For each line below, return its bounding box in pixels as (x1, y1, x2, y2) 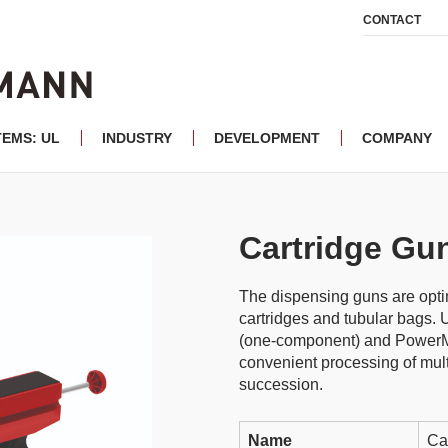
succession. (239, 376, 323, 393)
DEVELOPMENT (214, 130, 320, 146)
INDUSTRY (102, 130, 172, 146)
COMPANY (362, 130, 432, 146)
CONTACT (363, 13, 421, 27)
